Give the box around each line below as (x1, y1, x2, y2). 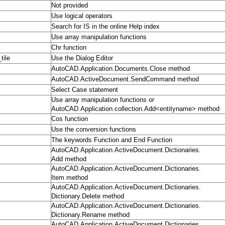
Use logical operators (51, 12, 113, 20)
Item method (51, 174, 88, 182)
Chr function (51, 44, 86, 52)
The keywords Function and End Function (51, 136, 172, 144)
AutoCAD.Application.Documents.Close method (51, 65, 190, 73)
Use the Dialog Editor (51, 54, 113, 62)
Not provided (51, 2, 88, 10)
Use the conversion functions (51, 126, 136, 134)
